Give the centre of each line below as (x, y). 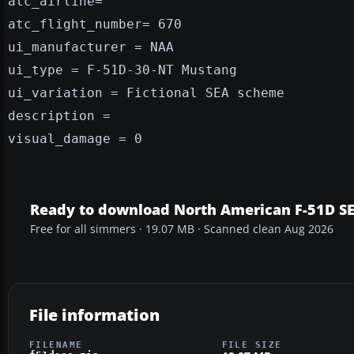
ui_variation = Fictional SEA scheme (146, 92)
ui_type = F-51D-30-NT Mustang (122, 70)
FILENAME (56, 344)
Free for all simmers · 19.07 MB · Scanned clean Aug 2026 (182, 229)
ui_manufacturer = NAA (91, 47)
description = (59, 115)
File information (94, 314)
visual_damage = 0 (75, 138)
